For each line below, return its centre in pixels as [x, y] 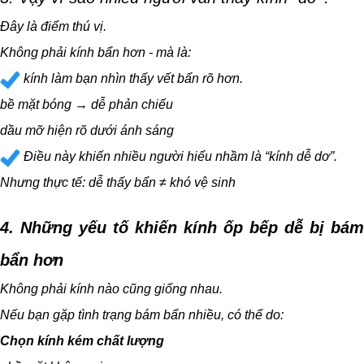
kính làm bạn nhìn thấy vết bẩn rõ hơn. [132, 79]
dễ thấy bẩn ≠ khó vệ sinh [162, 183]
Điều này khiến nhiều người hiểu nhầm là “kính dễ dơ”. [179, 157]
